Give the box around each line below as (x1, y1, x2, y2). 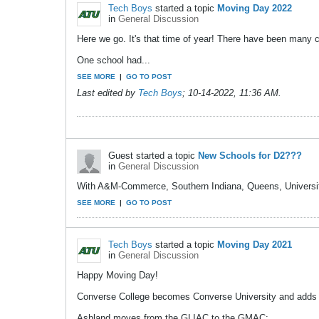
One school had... (77, 55, 150, 66)
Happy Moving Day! (77, 270, 158, 281)
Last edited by (77, 88, 138, 99)
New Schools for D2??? (198, 150, 302, 162)
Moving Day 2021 (217, 239, 292, 251)
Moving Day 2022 (217, 3, 292, 14)
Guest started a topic (108, 150, 198, 162)
